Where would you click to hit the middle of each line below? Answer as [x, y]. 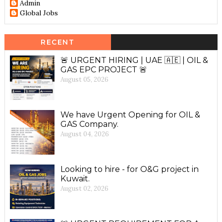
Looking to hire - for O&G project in [129, 169]
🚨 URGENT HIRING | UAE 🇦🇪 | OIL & [134, 60]
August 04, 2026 [84, 134]
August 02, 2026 [84, 189]
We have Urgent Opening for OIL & [130, 115]
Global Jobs [39, 13]
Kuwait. [75, 179]
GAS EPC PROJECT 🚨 [104, 70]
